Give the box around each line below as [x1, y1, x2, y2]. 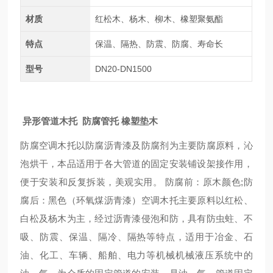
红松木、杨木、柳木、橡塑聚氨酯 [94, 14, 223, 24]
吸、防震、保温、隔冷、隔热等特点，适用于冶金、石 [20, 232, 253, 242]
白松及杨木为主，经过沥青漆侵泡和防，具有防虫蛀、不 [20, 213, 253, 224]
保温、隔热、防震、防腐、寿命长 [94, 39, 223, 49]
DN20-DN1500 [94, 64, 152, 74]
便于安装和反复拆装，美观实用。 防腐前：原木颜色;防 [20, 177, 253, 187]
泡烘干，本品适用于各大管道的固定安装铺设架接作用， [20, 158, 253, 169]
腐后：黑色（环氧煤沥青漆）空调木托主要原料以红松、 [20, 195, 253, 205]
